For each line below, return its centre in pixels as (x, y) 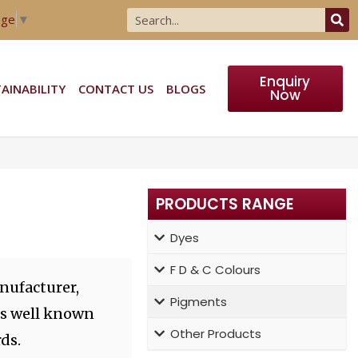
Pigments (198, 301)
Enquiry (285, 81)
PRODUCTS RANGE (225, 204)
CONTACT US (115, 88)
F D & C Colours (215, 269)
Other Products (215, 333)
